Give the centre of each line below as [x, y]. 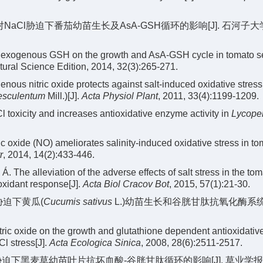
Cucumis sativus [78, 202]
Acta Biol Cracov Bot [126, 184]
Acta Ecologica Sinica [95, 243]
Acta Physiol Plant [120, 96]
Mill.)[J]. [63, 96]
